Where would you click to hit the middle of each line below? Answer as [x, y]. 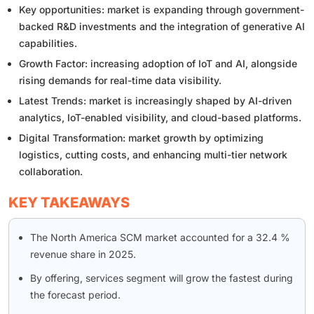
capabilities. [48, 43]
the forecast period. [75, 295]
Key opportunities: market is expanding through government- [162, 10]
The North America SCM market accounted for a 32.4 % [160, 238]
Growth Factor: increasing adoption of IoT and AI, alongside [158, 64]
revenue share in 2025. [83, 254]
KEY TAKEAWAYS [69, 203]
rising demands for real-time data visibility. [120, 81]
